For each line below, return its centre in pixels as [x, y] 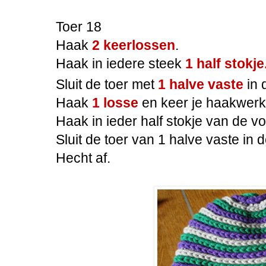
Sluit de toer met [107, 85]
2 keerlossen [134, 45]
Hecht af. [83, 158]
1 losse [115, 103]
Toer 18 [79, 26]
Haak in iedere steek [121, 63]
